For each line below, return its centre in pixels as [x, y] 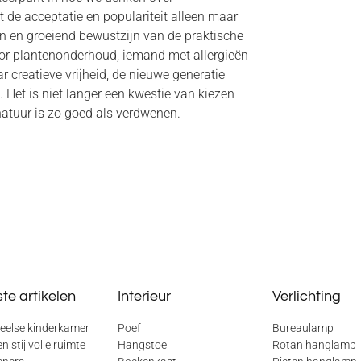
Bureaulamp [303, 328]
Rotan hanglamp [315, 344]
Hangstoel [143, 344]
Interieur [144, 296]
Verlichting [307, 296]
